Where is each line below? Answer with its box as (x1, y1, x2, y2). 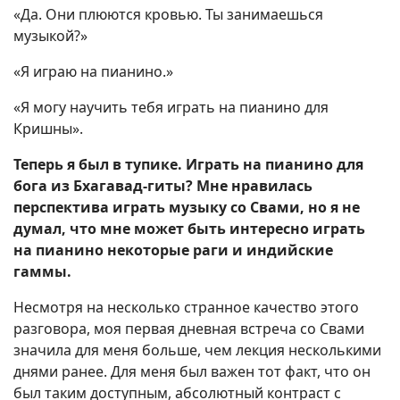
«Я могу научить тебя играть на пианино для (13, 97, 329, 118)
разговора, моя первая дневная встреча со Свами (13, 319, 364, 339)
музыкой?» (13, 26, 87, 46)
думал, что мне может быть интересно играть (13, 219, 365, 239)
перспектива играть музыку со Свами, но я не (13, 197, 360, 218)
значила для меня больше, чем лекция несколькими (13, 340, 381, 361)
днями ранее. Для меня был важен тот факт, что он (13, 362, 371, 382)
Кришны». (13, 119, 83, 139)
